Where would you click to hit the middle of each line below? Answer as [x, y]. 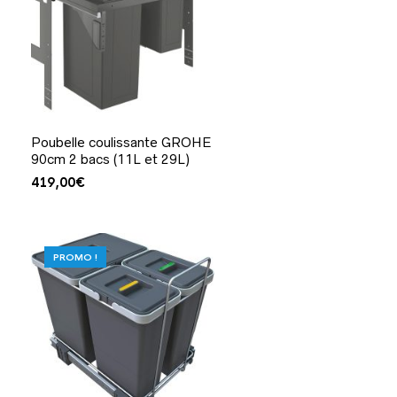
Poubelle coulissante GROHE [121, 143]
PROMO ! [75, 258]
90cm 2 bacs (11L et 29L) [110, 160]
